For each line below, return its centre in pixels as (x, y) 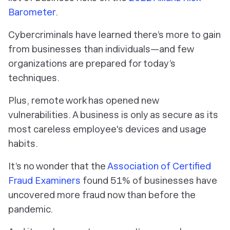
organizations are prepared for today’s (92, 63)
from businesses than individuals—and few (101, 49)
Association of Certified (159, 166)
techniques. (34, 78)
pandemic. (31, 209)
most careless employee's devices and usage (107, 129)
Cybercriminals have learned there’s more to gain (114, 35)
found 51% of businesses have (149, 180)
